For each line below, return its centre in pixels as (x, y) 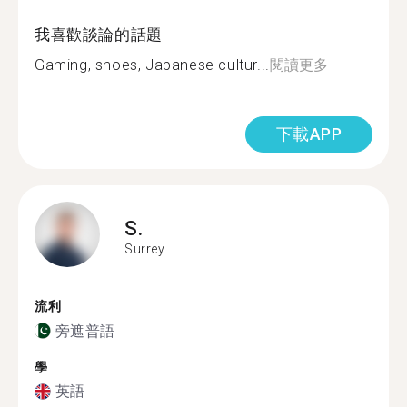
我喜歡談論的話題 (99, 35)
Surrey (145, 248)
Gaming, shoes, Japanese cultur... (152, 65)
